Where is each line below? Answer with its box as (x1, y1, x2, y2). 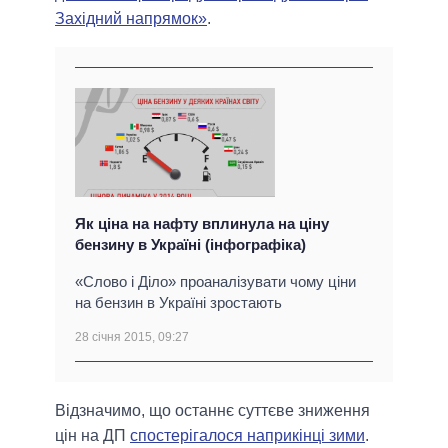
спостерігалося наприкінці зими (130, 427, 365, 445)
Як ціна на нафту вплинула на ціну (75, 215, 329, 233)
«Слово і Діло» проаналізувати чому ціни (75, 273, 356, 291)
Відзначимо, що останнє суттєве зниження (55, 402, 370, 420)
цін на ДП (55, 427, 130, 445)
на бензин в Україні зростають (75, 294, 282, 312)
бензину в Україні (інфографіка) (75, 236, 306, 254)
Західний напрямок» (55, 10, 207, 28)
